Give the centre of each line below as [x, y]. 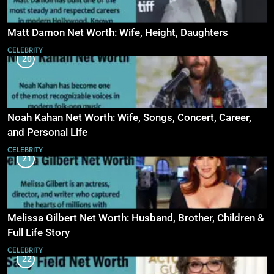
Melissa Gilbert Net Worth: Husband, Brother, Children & [136, 218]
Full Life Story [39, 233]
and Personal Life [47, 133]
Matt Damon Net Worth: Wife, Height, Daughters [118, 32]
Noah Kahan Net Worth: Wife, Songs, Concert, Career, [129, 118]
